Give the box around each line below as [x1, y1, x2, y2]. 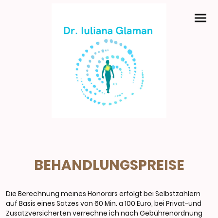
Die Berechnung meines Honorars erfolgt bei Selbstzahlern [6, 189, 200, 199]
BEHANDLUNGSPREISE [34, 155, 184, 175]
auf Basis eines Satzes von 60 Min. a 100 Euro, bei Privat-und [6, 199, 201, 209]
